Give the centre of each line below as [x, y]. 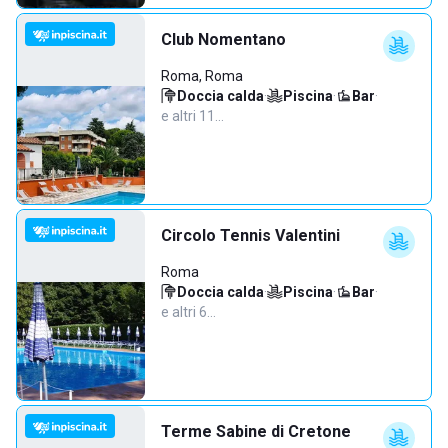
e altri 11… [192, 116]
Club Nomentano [223, 39]
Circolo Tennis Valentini [250, 235]
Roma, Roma [202, 76]
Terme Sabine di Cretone [256, 431]
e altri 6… [188, 312]
